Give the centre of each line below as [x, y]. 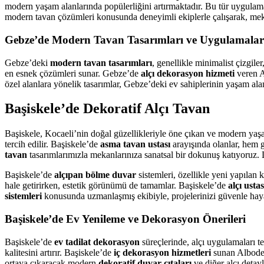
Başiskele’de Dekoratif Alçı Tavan [107, 109]
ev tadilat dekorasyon [97, 242]
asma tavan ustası [135, 144]
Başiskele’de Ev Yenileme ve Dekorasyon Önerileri [125, 219]
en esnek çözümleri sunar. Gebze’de [73, 73]
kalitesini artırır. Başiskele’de [59, 252]
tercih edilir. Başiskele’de [52, 144]
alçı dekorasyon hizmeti [188, 73]
